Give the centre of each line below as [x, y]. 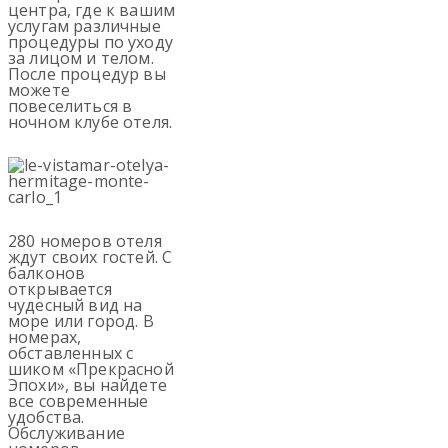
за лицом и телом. [81, 58]
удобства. [46, 416]
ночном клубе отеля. [90, 122]
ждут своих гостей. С [90, 256]
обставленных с [71, 352]
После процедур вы [87, 74]
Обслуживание [66, 432]
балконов [47, 272]
